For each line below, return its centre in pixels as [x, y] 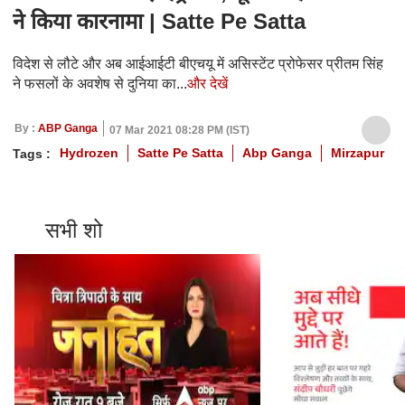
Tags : [32, 153]
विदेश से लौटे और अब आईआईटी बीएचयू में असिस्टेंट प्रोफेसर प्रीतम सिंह [198, 64]
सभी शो [74, 231]
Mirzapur [358, 153]
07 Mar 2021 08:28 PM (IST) [179, 131]
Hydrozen [89, 153]
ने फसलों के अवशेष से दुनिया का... [100, 84]
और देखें [207, 84]
